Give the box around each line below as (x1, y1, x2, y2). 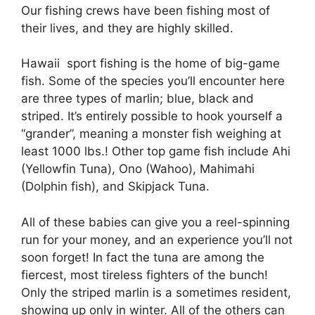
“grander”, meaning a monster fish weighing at (21, 127, 281, 141)
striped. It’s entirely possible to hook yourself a (21, 109, 283, 123)
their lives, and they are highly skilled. (21, 20, 233, 35)
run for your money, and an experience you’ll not (21, 232, 292, 247)
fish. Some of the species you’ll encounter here (21, 74, 285, 88)
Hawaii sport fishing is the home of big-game (21, 56, 280, 70)
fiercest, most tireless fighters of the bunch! (21, 267, 268, 282)
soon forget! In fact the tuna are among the (21, 250, 264, 264)
